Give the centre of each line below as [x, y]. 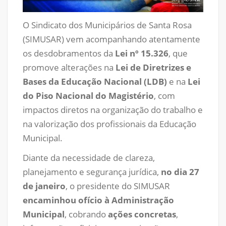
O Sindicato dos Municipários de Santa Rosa [107, 25]
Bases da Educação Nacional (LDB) [95, 81]
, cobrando [86, 214]
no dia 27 [180, 172]
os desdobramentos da [69, 53]
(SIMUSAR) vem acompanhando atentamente [111, 39]
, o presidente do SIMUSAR [118, 186]
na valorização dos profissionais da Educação [109, 124]
